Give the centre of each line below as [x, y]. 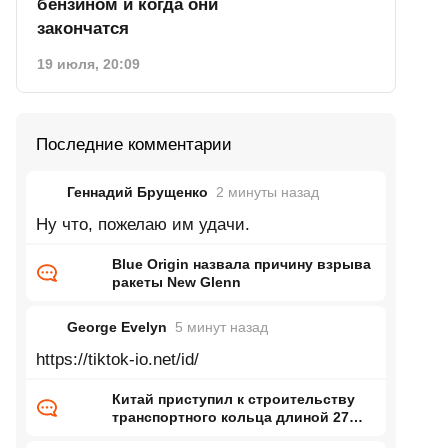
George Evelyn [116, 327]
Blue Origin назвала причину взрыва [241, 264]
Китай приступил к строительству [233, 399]
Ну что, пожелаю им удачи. [142, 224]
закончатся [82, 28]
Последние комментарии [133, 144]
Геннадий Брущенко [137, 192]
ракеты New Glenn [176, 282]
